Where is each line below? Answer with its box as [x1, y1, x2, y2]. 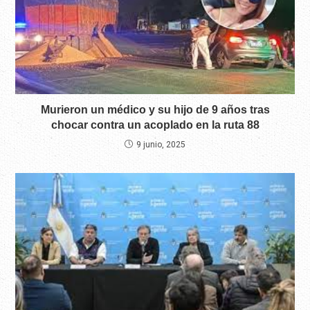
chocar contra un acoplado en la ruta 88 [51, 118, 259, 131]
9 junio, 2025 [136, 139, 185, 149]
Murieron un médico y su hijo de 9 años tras [40, 103, 270, 116]
